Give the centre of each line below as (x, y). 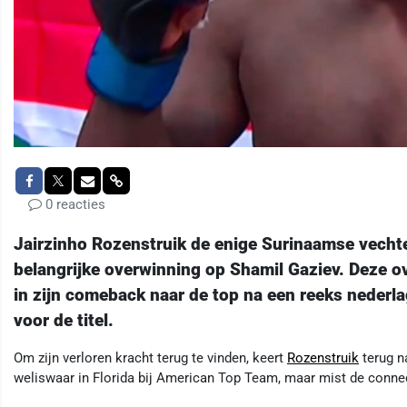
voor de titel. (64, 321)
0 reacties (74, 205)
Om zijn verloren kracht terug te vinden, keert (150, 358)
